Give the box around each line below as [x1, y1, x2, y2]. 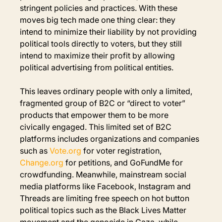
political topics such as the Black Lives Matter [20, 205, 189, 215]
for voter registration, [81, 145, 164, 156]
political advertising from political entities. [20, 62, 174, 72]
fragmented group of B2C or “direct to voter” [20, 98, 188, 108]
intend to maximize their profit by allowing [20, 50, 177, 60]
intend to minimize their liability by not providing [20, 26, 199, 37]
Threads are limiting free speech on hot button [20, 193, 192, 203]
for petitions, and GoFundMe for [63, 157, 185, 167]
